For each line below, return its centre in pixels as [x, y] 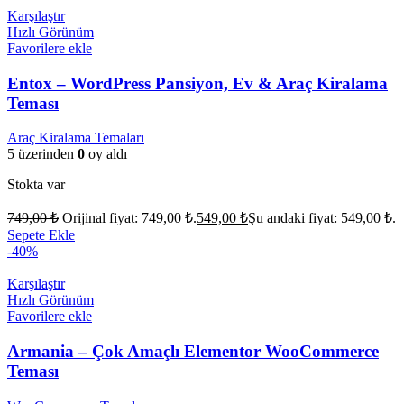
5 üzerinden [42, 154]
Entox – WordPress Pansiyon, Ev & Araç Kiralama [197, 83]
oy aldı [106, 154]
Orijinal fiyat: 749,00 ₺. [129, 218]
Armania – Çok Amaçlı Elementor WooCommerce [193, 352]
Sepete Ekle [41, 235]
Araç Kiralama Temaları [76, 138]
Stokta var [36, 185]
